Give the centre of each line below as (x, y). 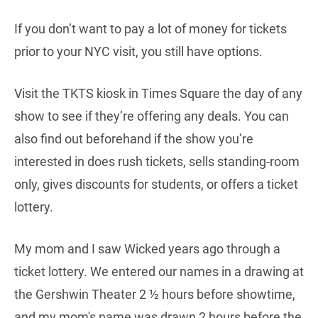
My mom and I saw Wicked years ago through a (147, 249)
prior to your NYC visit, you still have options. (138, 52)
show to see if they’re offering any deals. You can (152, 116)
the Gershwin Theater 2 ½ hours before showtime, (155, 295)
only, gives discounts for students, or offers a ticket (156, 185)
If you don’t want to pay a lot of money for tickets (150, 29)
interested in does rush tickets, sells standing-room (157, 162)
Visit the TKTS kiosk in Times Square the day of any (158, 94)
